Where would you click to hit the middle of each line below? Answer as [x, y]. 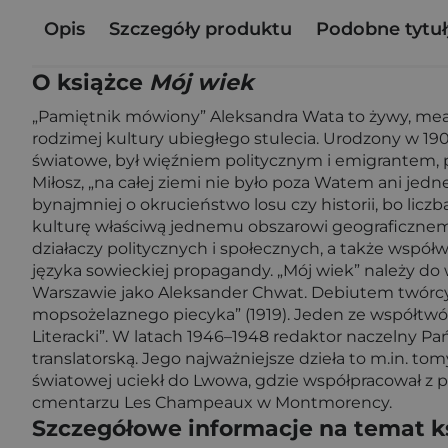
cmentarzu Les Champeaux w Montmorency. [212, 402]
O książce [90, 82]
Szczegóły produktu [200, 28]
